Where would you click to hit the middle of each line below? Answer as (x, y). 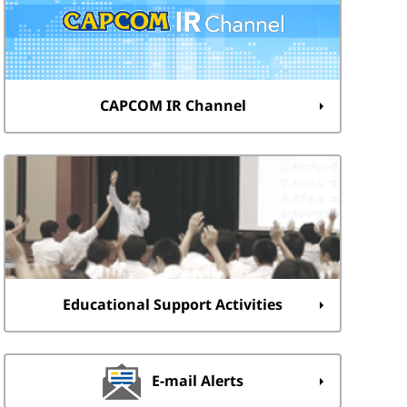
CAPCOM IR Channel (173, 105)
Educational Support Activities (173, 304)
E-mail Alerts (197, 381)
